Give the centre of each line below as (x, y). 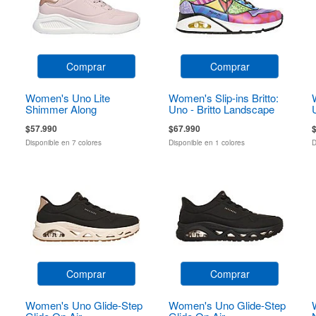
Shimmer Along (61, 109)
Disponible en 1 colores (206, 142)
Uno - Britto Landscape (221, 109)
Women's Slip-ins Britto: (223, 97)
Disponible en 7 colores (63, 142)
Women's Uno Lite (67, 97)
